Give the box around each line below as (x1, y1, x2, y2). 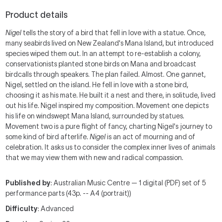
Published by (5, 179, 51, 187)
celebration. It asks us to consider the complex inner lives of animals (5, 143, 216, 151)
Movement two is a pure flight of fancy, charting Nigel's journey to (5, 122, 213, 130)
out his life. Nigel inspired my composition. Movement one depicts (5, 102, 209, 110)
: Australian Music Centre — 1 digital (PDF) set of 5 (51, 179, 207, 187)
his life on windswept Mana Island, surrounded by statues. (5, 112, 185, 120)
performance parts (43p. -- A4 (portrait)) (5, 189, 132, 197)
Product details (5, 10, 68, 20)
